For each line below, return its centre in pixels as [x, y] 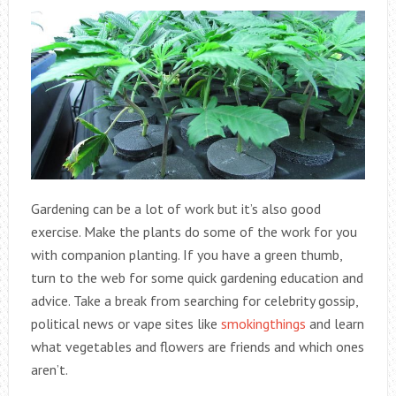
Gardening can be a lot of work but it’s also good [175, 209]
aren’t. [49, 370]
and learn [335, 324]
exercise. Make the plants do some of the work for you [194, 232]
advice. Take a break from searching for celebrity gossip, [194, 301]
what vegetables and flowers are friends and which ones [197, 347]
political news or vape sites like [126, 324]
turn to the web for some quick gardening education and [197, 278]
